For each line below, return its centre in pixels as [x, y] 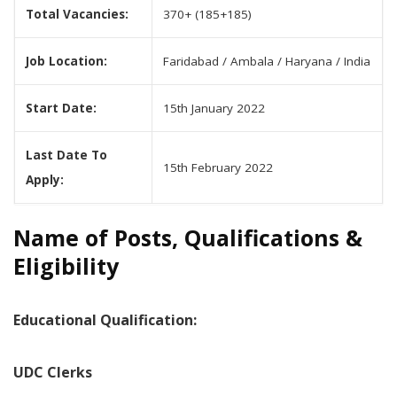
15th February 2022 [218, 167]
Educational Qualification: [105, 320]
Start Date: [61, 108]
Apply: [45, 180]
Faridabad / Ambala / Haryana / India [267, 61]
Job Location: [66, 61]
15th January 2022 [214, 108]
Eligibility [66, 266]
